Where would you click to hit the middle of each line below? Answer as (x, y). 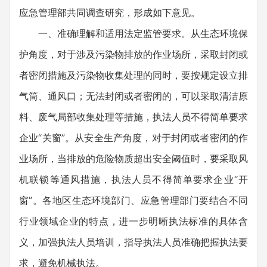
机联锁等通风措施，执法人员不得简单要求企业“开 (133, 179)
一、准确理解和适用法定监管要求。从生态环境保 (133, 33)
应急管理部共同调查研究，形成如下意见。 (110, 12)
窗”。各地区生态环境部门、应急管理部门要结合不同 (133, 200)
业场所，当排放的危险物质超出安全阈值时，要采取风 (133, 158)
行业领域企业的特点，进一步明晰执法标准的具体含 (133, 221)
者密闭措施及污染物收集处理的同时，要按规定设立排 (133, 75)
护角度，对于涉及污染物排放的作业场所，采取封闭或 (133, 54)
